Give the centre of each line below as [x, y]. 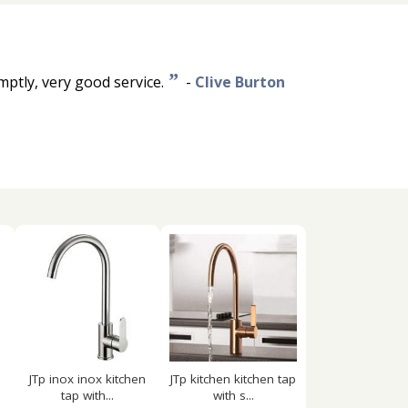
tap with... [87, 395]
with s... [233, 395]
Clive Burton [240, 82]
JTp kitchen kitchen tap [233, 379]
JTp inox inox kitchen [87, 379]
